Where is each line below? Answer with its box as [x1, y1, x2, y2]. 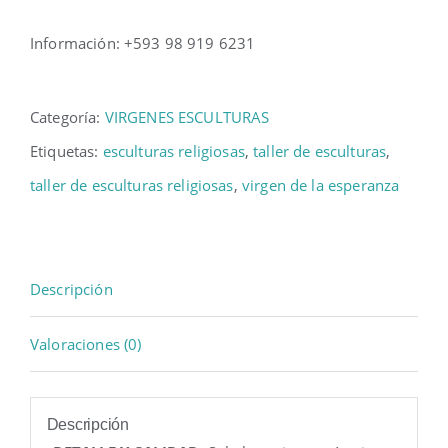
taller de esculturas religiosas [30, 175, 234, 196]
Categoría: [30, 107, 105, 128]
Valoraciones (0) [30, 334, 142, 355]
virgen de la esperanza [241, 175, 400, 196]
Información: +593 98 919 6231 [30, 33, 256, 54]
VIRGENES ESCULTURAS [104, 107, 270, 128]
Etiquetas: [30, 141, 103, 162]
